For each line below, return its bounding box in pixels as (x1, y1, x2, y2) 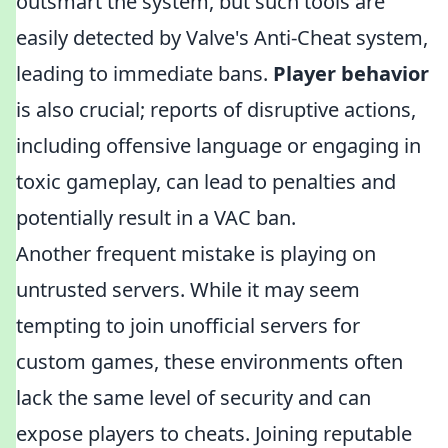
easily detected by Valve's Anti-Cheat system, (16, 24, 428, 51)
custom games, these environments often (16, 348, 403, 375)
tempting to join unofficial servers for (16, 312, 360, 339)
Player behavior (273, 60, 429, 87)
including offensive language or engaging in (16, 132, 421, 159)
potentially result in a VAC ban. (16, 204, 296, 231)
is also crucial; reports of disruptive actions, (16, 96, 416, 123)
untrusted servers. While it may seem (16, 276, 360, 303)
